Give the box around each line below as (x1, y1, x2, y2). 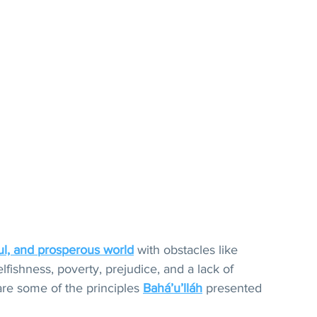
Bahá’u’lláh (143, 280, 202, 295)
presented (202, 280, 265, 295)
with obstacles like (134, 242, 241, 257)
